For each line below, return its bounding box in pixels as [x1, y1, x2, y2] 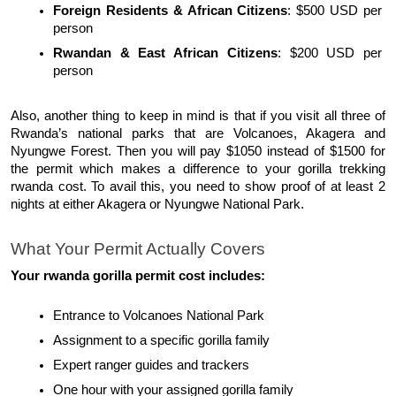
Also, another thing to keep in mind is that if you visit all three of [11, 108, 385, 123]
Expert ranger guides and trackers [53, 358, 249, 373]
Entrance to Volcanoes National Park [53, 308, 264, 324]
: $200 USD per [277, 45, 383, 60]
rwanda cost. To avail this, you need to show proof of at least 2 [11, 179, 385, 194]
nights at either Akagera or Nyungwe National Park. [11, 196, 308, 211]
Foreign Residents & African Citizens [53, 3, 288, 18]
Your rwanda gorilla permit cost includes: [11, 269, 265, 284]
